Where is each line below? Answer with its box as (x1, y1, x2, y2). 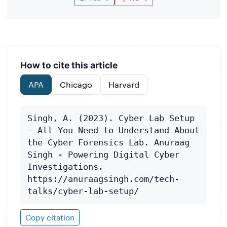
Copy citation (25, 211, 75, 222)
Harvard (108, 79, 139, 90)
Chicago (60, 79, 92, 90)
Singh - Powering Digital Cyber (27, 149, 179, 160)
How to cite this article (20, 59, 118, 70)
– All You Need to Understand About (27, 125, 200, 135)
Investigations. (27, 162, 103, 172)
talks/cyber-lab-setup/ (27, 186, 139, 196)
